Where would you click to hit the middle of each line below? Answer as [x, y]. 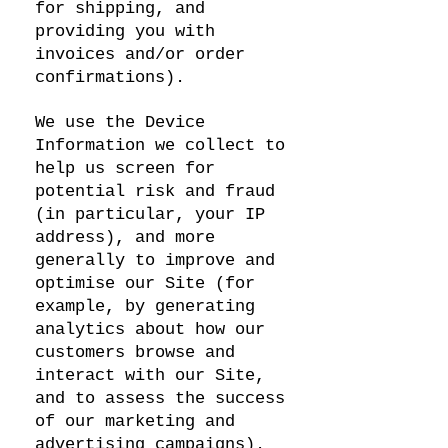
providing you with [125, 31]
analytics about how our [150, 329]
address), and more [125, 237]
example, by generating [145, 306]
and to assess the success [160, 398]
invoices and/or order [140, 54]
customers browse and [135, 352]
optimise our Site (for [145, 283]
